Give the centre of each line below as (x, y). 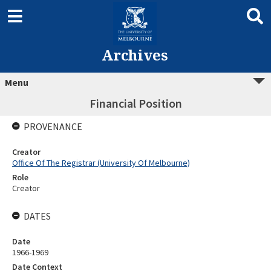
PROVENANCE (53, 126)
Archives (135, 55)
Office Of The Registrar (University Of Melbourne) (101, 163)
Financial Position (135, 103)
